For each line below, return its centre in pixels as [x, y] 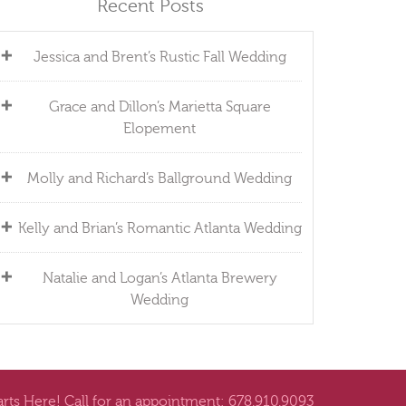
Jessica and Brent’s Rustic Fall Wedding [159, 57]
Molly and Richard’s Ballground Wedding [159, 178]
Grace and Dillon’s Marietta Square [159, 106]
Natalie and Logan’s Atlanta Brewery [159, 278]
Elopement [159, 128]
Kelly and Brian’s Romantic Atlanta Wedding [159, 228]
